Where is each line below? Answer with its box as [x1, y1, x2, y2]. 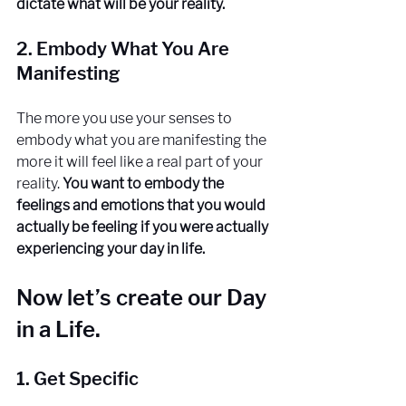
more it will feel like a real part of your [16, 152, 266, 170]
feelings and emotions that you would [16, 196, 268, 214]
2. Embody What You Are [16, 37, 233, 60]
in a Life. [16, 315, 105, 343]
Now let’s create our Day [16, 284, 271, 311]
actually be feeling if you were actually [16, 217, 271, 236]
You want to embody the [63, 174, 227, 192]
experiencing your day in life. [16, 239, 208, 257]
